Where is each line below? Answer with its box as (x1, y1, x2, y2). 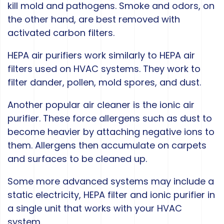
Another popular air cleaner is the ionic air (7, 98, 194, 111)
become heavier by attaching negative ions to (7, 125, 214, 138)
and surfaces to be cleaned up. (7, 152, 147, 165)
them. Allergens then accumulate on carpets (7, 139, 206, 152)
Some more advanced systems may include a (7, 175, 214, 188)
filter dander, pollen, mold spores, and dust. (7, 76, 201, 89)
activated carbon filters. (7, 26, 114, 39)
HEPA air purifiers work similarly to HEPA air (7, 49, 195, 62)
